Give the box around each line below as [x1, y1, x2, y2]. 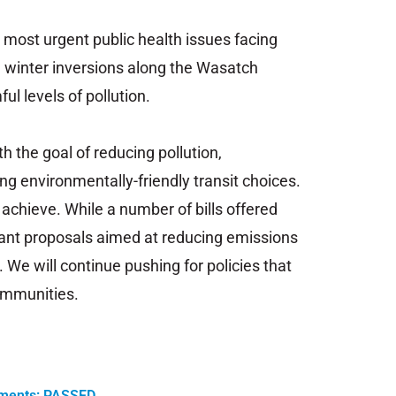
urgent [43, 29, 93, 49]
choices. [242, 171, 301, 190]
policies [207, 255, 263, 275]
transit [194, 171, 242, 190]
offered [226, 199, 278, 218]
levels [24, 86, 68, 105]
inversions [52, 57, 127, 77]
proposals [24, 227, 96, 247]
